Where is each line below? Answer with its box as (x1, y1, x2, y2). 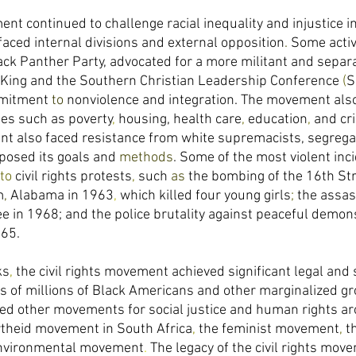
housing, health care (118, 111, 242, 128)
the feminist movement (199, 321, 339, 338)
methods (119, 149, 173, 166)
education (248, 111, 308, 128)
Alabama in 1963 (10, 188, 114, 204)
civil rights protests (15, 168, 132, 185)
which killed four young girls (120, 188, 291, 204)
